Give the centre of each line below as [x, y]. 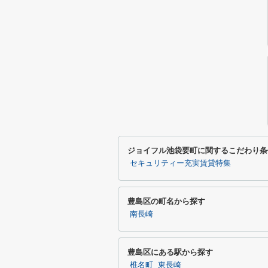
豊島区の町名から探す [166, 201]
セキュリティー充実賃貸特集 [180, 163]
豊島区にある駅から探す [170, 252]
